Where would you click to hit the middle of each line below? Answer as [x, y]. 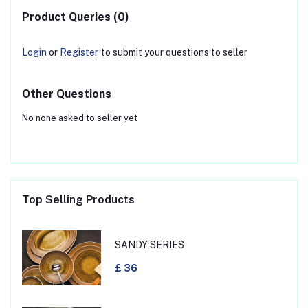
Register [79, 52]
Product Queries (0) [76, 16]
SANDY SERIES [149, 245]
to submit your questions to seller [174, 52]
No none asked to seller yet [80, 118]
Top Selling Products [78, 199]
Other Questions [67, 93]
